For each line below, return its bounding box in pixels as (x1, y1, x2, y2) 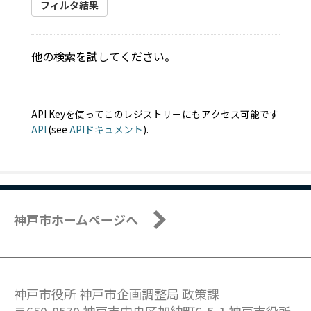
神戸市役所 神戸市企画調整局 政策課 (14, 285, 219, 303)
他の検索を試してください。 (31, 48, 176, 65)
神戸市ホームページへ (14, 210, 138, 229)
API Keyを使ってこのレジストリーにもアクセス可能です (31, 107, 279, 121)
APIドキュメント (69, 122, 143, 137)
